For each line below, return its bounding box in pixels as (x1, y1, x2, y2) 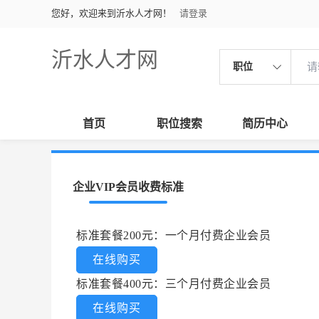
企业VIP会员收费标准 (73, 181, 184, 193)
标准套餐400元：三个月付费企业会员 (76, 278, 271, 290)
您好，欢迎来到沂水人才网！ (51, 8, 172, 19)
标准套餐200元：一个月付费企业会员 (76, 229, 271, 241)
